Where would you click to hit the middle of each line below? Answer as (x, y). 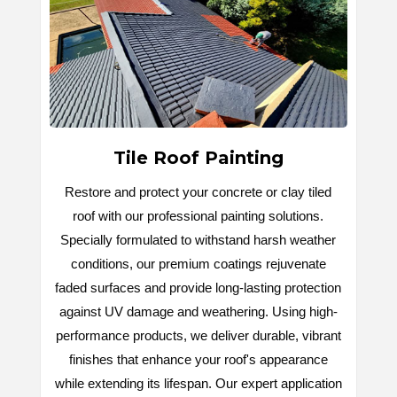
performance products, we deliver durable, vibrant (198, 335)
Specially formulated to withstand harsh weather (198, 239)
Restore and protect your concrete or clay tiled (198, 191)
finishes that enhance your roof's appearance (198, 359)
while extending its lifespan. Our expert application (198, 383)
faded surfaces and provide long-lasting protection (198, 287)
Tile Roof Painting (198, 157)
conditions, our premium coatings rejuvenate (198, 263)
